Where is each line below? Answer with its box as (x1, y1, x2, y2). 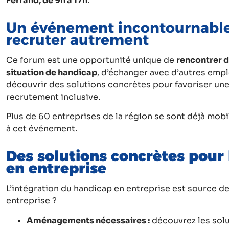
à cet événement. (6, 123, 77, 134)
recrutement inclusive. (6, 91, 100, 102)
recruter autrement (6, 31, 149, 49)
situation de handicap (6, 66, 97, 78)
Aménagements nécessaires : (27, 215, 150, 226)
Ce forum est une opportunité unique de (6, 54, 176, 65)
